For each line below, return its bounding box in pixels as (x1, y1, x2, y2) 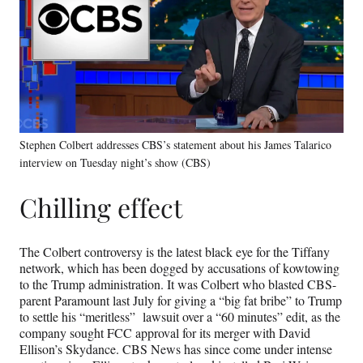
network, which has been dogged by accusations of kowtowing (19, 258, 340, 276)
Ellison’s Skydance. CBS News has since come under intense (19, 340, 332, 357)
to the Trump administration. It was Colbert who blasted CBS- (19, 275, 336, 293)
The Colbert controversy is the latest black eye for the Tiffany (19, 242, 330, 260)
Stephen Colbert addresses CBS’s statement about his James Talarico (19, 136, 331, 152)
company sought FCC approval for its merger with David (19, 323, 310, 341)
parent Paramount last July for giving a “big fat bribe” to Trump (19, 291, 342, 309)
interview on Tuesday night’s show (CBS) (19, 154, 211, 170)
